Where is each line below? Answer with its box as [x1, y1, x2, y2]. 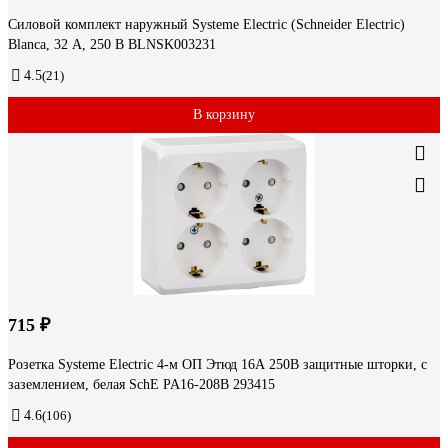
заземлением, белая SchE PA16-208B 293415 [8, 377, 275, 393]
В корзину [193, 107, 255, 123]
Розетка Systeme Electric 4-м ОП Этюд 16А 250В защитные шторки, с [8, 357, 427, 373]
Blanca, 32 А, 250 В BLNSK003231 [8, 37, 216, 53]
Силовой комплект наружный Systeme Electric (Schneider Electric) [8, 17, 405, 33]
